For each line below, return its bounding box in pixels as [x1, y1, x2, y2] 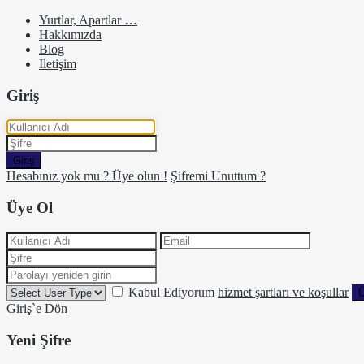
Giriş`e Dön [6, 301, 67, 315]
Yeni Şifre [6, 331, 71, 349]
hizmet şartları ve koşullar [218, 284, 349, 299]
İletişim [39, 57, 76, 71]
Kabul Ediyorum [128, 284, 218, 299]
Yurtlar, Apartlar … [39, 13, 137, 27]
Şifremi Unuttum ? [171, 169, 266, 184]
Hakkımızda [39, 28, 102, 41]
